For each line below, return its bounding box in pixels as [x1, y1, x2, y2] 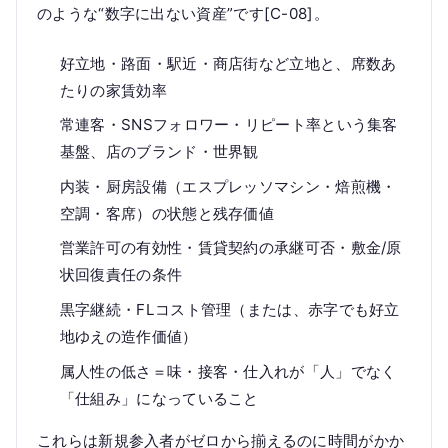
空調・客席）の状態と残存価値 [59, 203, 275, 223]
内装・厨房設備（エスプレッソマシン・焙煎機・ [59, 176, 397, 196]
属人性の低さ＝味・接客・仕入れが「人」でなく [59, 361, 397, 381]
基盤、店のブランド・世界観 [59, 142, 259, 162]
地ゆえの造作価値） [59, 327, 198, 347]
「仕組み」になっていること [59, 388, 259, 408]
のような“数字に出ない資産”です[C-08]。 [37, 3, 329, 23]
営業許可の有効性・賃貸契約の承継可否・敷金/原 [59, 238, 402, 258]
